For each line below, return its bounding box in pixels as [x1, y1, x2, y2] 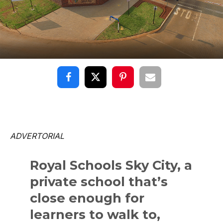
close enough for [30, 190, 145, 206]
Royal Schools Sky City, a [30, 157, 193, 173]
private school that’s [30, 174, 168, 190]
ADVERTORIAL [9, 131, 64, 141]
